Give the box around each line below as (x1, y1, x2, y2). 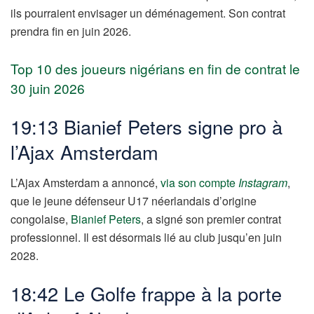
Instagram (238, 175, 287, 191)
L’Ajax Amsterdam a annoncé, (11, 175, 161, 191)
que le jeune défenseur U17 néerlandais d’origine (11, 193, 257, 210)
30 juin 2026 (11, 78, 85, 97)
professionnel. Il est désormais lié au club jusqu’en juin (11, 229, 282, 246)
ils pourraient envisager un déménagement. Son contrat (11, 5, 285, 22)
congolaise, (11, 211, 71, 228)
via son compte (161, 175, 238, 191)
